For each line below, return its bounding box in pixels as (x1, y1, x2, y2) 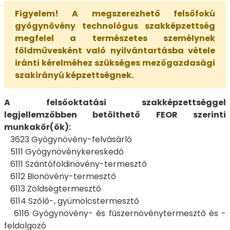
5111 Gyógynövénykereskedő (4, 146, 124, 158)
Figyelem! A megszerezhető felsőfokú (15, 8, 215, 20)
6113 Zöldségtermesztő (4, 183, 101, 195)
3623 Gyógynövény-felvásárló (4, 133, 132, 146)
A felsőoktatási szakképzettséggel (4, 97, 226, 109)
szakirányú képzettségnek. (15, 69, 133, 82)
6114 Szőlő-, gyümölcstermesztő (4, 195, 141, 207)
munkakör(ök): (4, 121, 71, 133)
